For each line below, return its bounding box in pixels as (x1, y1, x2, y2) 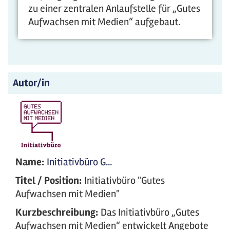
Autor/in (13, 76, 50, 89)
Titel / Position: (15, 174, 82, 187)
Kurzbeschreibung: (15, 206, 98, 219)
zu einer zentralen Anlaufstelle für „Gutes (28, 2, 200, 15)
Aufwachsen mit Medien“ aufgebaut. (28, 15, 180, 28)
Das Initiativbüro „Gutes (101, 206, 199, 219)
